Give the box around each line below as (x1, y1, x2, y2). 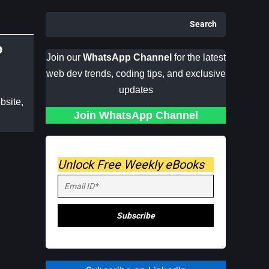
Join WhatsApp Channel (73, 109, 198, 121)
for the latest (171, 52, 226, 62)
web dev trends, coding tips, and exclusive (46, 68, 226, 79)
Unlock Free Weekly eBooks (58, 157, 204, 172)
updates (118, 85, 153, 95)
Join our (46, 52, 80, 62)
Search (190, 19, 217, 29)
